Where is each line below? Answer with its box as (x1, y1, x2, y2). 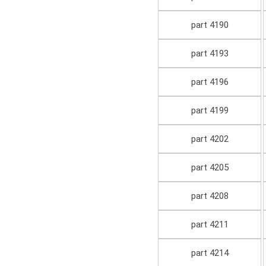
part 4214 (191, 248, 229, 259)
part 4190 (191, 20, 229, 31)
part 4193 (191, 48, 229, 59)
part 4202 (191, 134, 229, 145)
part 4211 (191, 219, 229, 230)
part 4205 (191, 162, 229, 173)
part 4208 (191, 191, 229, 202)
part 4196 (191, 77, 229, 88)
